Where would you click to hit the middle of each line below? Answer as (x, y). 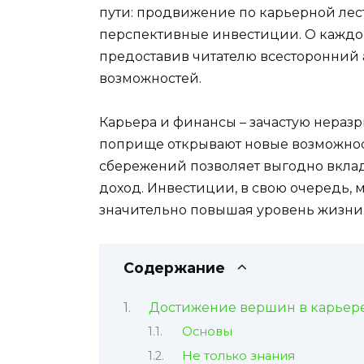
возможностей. (150, 79)
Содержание (174, 267)
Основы (207, 332)
